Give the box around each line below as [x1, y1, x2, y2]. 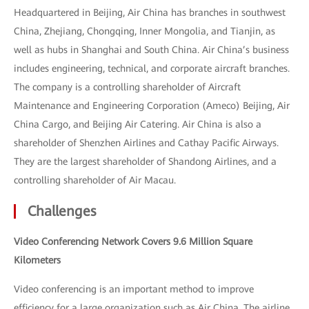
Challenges [28, 203, 96, 219]
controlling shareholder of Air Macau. [14, 175, 176, 186]
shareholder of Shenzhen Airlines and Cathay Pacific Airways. [14, 137, 279, 148]
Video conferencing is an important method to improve [14, 283, 254, 295]
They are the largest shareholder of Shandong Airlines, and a [14, 156, 277, 167]
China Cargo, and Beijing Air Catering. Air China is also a [14, 119, 261, 130]
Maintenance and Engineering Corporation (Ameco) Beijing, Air [14, 100, 290, 111]
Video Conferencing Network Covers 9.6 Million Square [14, 236, 252, 247]
